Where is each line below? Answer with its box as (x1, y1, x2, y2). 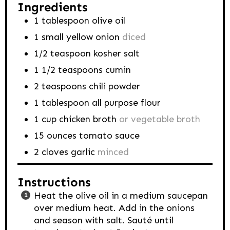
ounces (47, 129, 76, 141)
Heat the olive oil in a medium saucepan (34, 189, 208, 201)
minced (98, 146, 129, 158)
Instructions (17, 174, 90, 189)
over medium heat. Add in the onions (34, 202, 195, 214)
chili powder (89, 80, 140, 92)
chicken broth (59, 113, 117, 125)
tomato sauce (79, 129, 140, 141)
